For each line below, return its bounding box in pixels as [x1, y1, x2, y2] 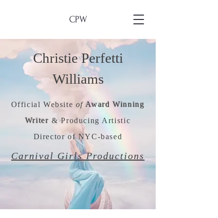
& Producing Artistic [49, 116, 131, 125]
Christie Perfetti [33, 50, 123, 66]
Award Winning [85, 100, 145, 109]
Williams [52, 71, 104, 87]
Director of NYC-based [33, 132, 123, 141]
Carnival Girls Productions [11, 150, 145, 161]
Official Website [11, 100, 76, 109]
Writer [25, 116, 49, 125]
